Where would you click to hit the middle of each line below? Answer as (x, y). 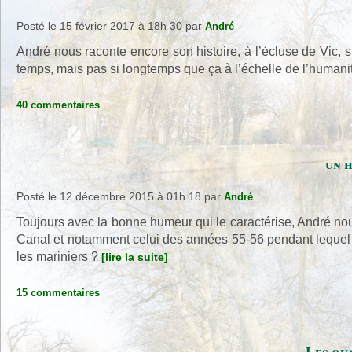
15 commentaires (58, 293)
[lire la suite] (135, 257)
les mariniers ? (59, 257)
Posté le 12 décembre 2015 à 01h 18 (109, 196)
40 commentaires (58, 105)
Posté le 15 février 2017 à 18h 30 (99, 26)
